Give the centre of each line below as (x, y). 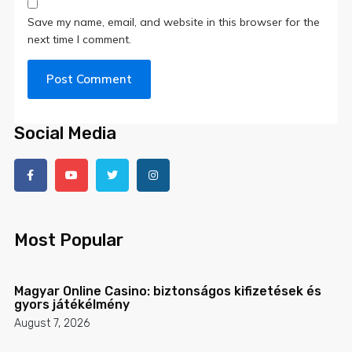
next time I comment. (80, 39)
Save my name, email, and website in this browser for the (174, 22)
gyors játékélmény (71, 305)
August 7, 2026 (51, 324)
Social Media (65, 134)
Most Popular (68, 240)
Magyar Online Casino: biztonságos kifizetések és (167, 291)
